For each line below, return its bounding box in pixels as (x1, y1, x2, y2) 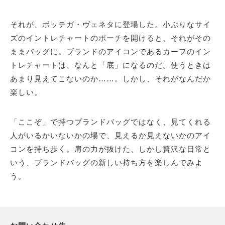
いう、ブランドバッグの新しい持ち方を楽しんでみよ (10, 158, 203, 167)
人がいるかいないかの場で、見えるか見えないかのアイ (10, 131, 211, 140)
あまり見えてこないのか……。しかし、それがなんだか (10, 74, 211, 83)
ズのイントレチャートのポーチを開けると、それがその (10, 33, 211, 42)
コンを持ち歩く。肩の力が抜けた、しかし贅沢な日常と (10, 144, 211, 153)
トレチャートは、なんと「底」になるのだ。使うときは (10, 60, 211, 69)
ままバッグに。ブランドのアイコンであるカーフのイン (10, 47, 211, 56)
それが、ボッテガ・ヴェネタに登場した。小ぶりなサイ (10, 20, 211, 29)
